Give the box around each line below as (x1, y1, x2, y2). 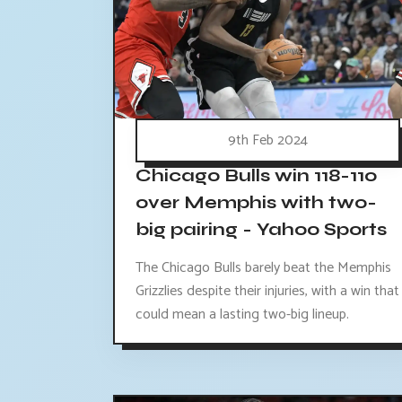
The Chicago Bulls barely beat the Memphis (135, 256, 391, 281)
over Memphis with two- (135, 191, 377, 214)
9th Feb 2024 (227, 128, 308, 153)
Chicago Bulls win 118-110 (135, 164, 378, 188)
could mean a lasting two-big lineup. (135, 302, 349, 328)
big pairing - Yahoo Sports (135, 218, 387, 241)
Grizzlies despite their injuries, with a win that (135, 279, 399, 304)
